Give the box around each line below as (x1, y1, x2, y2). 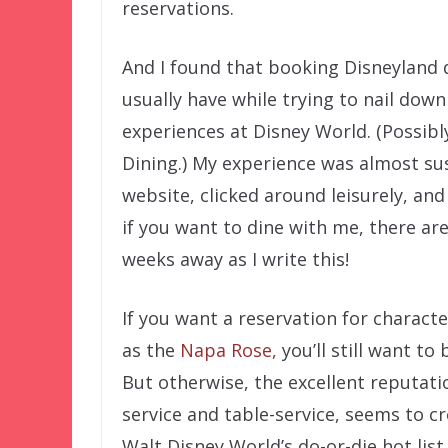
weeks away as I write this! (122, 247, 349, 272)
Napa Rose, (180, 338, 277, 363)
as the (122, 338, 180, 363)
